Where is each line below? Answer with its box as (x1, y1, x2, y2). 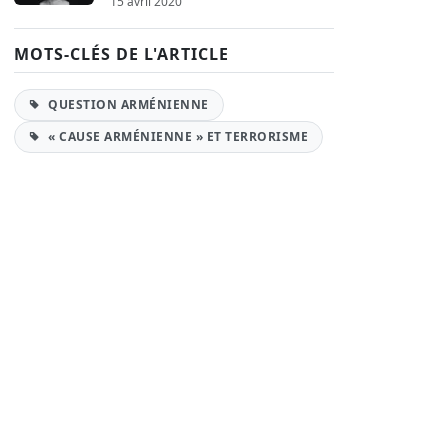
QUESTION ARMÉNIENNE (44, 96, 209, 113)
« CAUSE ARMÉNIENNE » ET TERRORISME (44, 128, 308, 145)
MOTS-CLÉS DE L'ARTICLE (14, 43, 229, 65)
